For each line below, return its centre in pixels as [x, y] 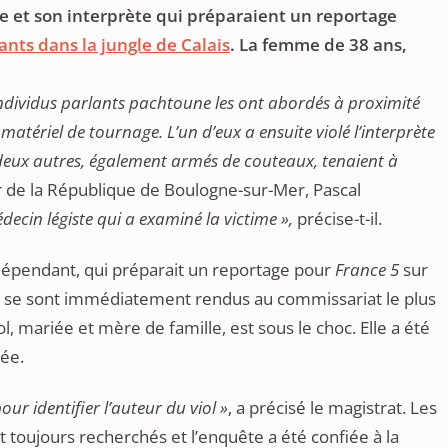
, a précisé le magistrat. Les [332, 407]
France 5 [369, 269]
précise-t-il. [337, 218]
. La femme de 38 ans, [318, 44]
